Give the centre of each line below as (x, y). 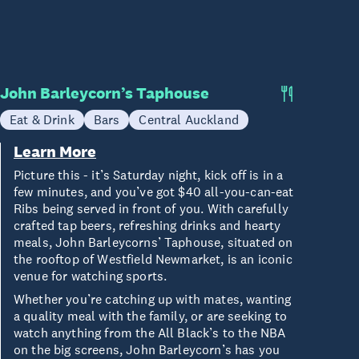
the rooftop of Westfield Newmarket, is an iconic (153, 259)
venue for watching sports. (92, 276)
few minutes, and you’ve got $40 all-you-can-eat (154, 192)
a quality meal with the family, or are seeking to (150, 316)
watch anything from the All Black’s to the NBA (150, 333)
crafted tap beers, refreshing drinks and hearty (147, 225)
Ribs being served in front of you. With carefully (151, 208)
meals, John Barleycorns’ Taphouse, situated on (153, 242)
